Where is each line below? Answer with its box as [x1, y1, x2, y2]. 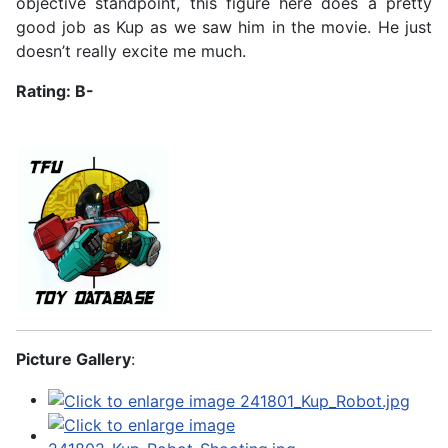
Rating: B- [16, 81, 94, 102]
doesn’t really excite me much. [16, 41, 246, 62]
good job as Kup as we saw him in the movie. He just [16, 17, 432, 38]
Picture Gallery [16, 349, 131, 370]
